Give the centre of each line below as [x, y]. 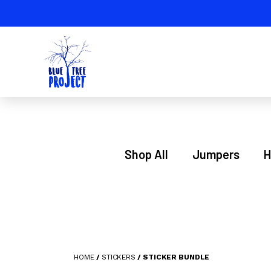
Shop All [146, 154]
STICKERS [119, 257]
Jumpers [216, 154]
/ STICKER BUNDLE [173, 257]
